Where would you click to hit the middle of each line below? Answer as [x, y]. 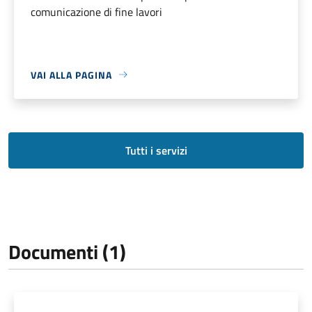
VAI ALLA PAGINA [71, 75]
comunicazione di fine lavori [96, 11]
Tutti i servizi [156, 150]
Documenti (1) [67, 251]
